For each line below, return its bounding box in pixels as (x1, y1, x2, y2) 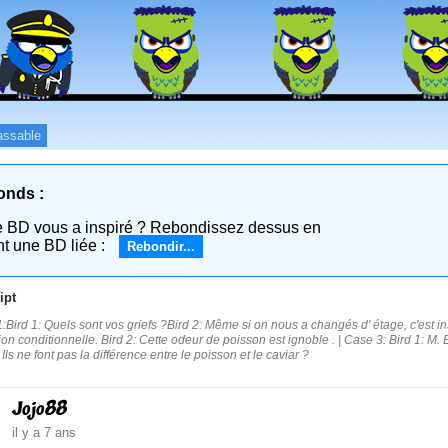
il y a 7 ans (12, 424, 76, 440)
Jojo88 (12, 397, 67, 422)
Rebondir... (127, 238, 195, 254)
